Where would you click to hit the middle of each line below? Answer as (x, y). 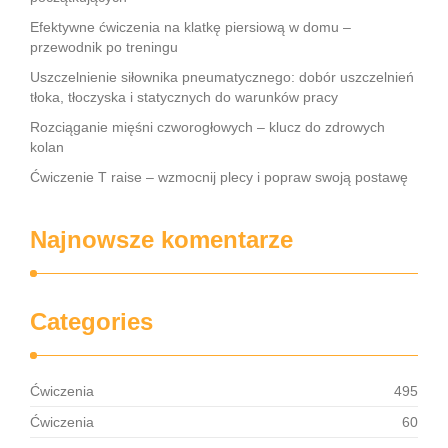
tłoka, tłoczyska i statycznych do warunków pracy (184, 97)
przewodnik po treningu (104, 47)
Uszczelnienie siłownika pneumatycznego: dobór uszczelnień (222, 77)
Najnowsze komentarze (161, 239)
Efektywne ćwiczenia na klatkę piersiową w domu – (190, 27)
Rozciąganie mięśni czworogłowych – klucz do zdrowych (207, 127)
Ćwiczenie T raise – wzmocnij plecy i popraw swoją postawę (219, 177)
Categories (91, 321)
